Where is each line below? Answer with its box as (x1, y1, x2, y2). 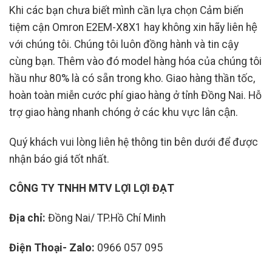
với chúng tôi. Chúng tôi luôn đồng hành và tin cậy (9, 38, 239, 50)
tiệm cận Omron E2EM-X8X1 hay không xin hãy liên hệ (9, 21, 257, 33)
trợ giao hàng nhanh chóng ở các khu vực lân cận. (9, 106, 238, 118)
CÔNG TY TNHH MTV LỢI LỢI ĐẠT (9, 182, 174, 195)
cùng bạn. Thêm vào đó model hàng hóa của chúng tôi (9, 55, 262, 67)
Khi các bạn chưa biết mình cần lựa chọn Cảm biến (9, 4, 243, 16)
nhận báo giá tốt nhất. (9, 152, 109, 165)
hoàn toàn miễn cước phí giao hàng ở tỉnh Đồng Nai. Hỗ (9, 89, 262, 101)
